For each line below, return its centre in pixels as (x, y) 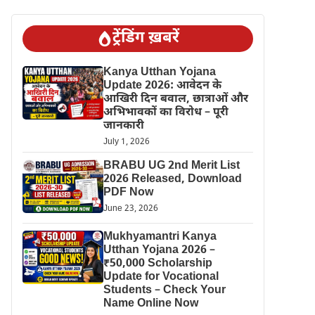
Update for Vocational (161, 277)
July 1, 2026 (126, 142)
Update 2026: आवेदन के (162, 86)
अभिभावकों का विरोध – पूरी (166, 112)
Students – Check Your (164, 290)
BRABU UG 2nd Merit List (171, 166)
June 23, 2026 (130, 208)
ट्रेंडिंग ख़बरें (146, 38)
